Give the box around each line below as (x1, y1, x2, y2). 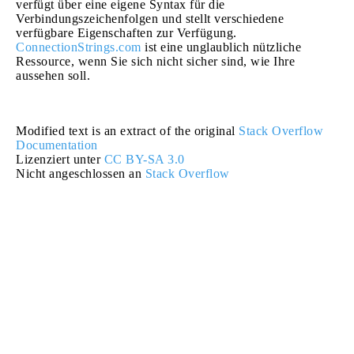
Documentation (16, 138, 98, 152)
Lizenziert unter (16, 153, 104, 166)
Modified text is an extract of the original (16, 124, 239, 137)
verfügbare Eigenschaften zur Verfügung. (16, 26, 237, 40)
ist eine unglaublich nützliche (141, 40, 301, 54)
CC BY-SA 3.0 (104, 153, 185, 166)
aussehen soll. (16, 69, 90, 82)
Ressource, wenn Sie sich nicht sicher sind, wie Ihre (16, 55, 295, 68)
